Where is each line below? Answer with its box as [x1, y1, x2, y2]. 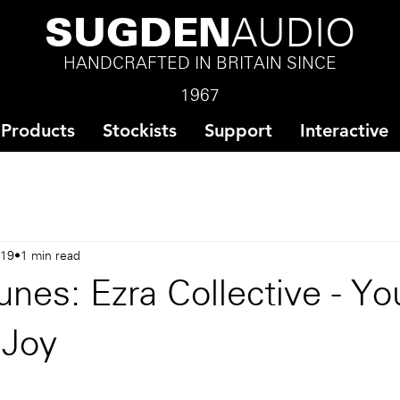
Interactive [300, 120, 388, 141]
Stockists [103, 120, 177, 141]
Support [204, 120, 272, 141]
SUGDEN [44, 18, 231, 54]
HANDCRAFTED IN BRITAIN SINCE [62, 56, 337, 72]
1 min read [21, 250, 80, 262]
